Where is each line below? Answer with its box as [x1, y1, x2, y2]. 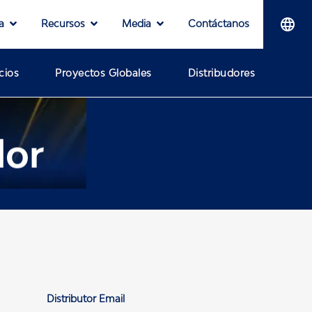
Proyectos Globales [55, 67, 152, 79]
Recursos [41, 17, 85, 29]
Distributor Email [46, 292, 125, 305]
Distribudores [187, 67, 255, 79]
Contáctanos [188, 17, 249, 29]
